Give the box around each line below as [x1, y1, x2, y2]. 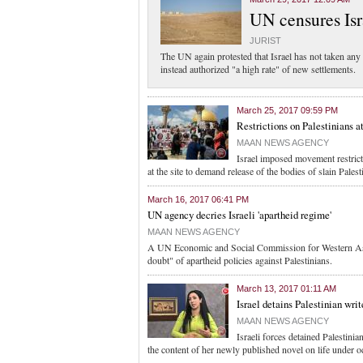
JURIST [250, 36, 281, 45]
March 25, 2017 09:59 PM [237, 105, 338, 115]
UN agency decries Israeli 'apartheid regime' [147, 207, 331, 222]
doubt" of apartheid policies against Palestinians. [147, 254, 332, 267]
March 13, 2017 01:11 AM [237, 284, 336, 293]
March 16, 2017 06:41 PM [147, 194, 249, 204]
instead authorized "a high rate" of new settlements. [160, 62, 356, 75]
